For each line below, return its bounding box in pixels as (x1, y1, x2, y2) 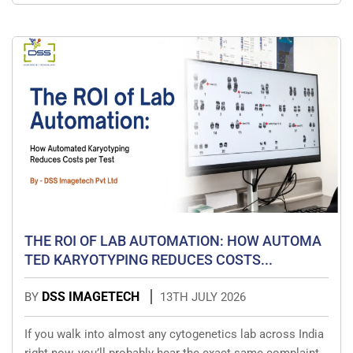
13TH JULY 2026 (160, 290, 246, 305)
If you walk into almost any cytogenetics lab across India (24, 327, 324, 342)
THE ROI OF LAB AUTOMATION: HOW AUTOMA (24, 232, 321, 250)
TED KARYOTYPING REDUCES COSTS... (24, 251, 273, 269)
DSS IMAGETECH (42, 289, 143, 305)
